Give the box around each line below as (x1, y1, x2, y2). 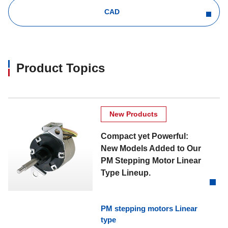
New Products (109, 110, 158, 119)
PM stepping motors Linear (101, 204, 198, 213)
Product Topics (16, 61, 105, 75)
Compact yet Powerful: (101, 132, 189, 141)
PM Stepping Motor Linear (101, 156, 202, 165)
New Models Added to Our (101, 144, 202, 153)
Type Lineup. (101, 168, 151, 178)
